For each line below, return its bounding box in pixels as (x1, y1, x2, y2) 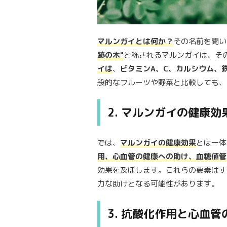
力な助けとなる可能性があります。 (97, 178, 219, 190)
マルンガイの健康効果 (120, 137, 196, 148)
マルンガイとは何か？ (97, 36, 173, 47)
